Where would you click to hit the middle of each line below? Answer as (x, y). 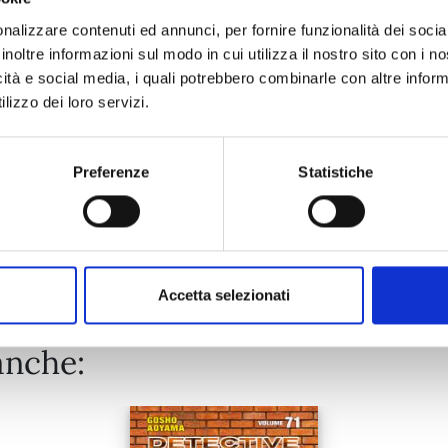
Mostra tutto (224, 237)
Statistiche (336, 172)
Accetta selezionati (224, 295)
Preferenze (111, 172)
